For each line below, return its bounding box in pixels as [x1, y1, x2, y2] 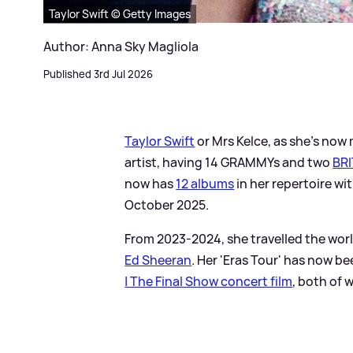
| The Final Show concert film [124, 272, 293, 290]
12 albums [176, 174, 235, 192]
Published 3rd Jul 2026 [43, 66, 153, 81]
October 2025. [124, 195, 210, 214]
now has [124, 174, 176, 192]
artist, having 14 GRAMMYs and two [124, 153, 333, 171]
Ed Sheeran [124, 251, 192, 269]
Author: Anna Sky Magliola [43, 37, 199, 55]
